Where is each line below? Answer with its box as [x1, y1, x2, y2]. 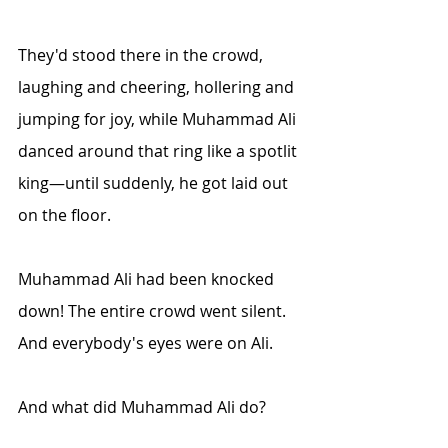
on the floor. [18, 204, 111, 226]
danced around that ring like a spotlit [18, 140, 301, 162]
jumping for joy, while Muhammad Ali [18, 108, 300, 130]
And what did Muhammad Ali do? [18, 396, 266, 418]
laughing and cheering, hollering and [18, 76, 298, 98]
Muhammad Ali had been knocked [18, 268, 278, 290]
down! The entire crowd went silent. [18, 300, 290, 322]
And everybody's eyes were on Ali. [18, 332, 273, 354]
